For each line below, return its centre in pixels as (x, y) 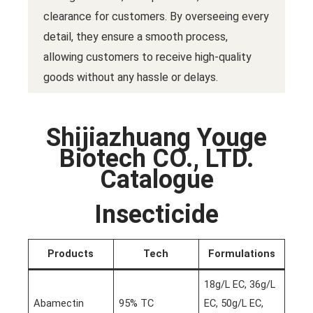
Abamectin (59, 304)
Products (71, 254)
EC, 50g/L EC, (234, 304)
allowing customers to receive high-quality (147, 57)
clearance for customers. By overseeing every (156, 16)
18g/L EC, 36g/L (240, 285)
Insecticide (156, 215)
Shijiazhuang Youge (156, 138)
